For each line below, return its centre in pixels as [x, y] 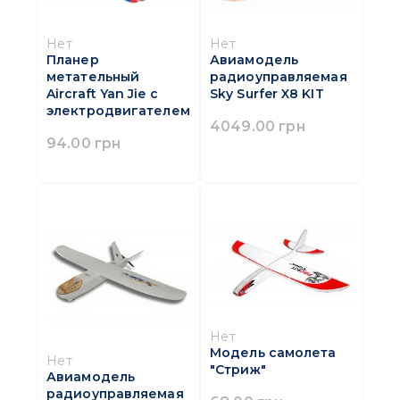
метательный [93, 77]
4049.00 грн [258, 126]
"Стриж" [238, 370]
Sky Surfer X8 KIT [267, 94]
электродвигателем [118, 111]
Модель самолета [273, 353]
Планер [73, 60]
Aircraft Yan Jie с [102, 94]
